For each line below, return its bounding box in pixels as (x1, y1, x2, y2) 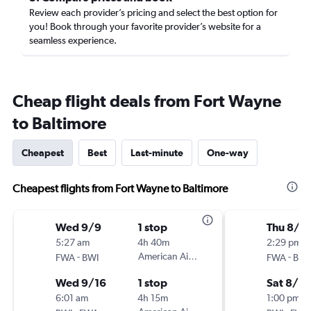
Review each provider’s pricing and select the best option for (29, 7, 278, 18)
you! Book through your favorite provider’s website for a (29, 21, 261, 32)
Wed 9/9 (56, 221, 101, 233)
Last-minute (131, 147, 183, 158)
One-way (207, 147, 249, 158)
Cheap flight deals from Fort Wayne (12, 91, 281, 110)
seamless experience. (29, 35, 117, 46)
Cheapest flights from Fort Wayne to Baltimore (12, 182, 228, 195)
